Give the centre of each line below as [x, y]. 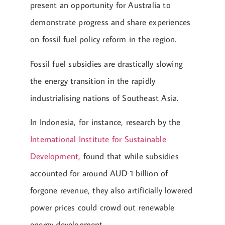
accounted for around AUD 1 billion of [99, 173]
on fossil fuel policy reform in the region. [103, 39]
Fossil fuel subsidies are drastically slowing [106, 64]
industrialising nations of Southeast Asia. [104, 98]
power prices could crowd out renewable [102, 207]
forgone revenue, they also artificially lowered [111, 190]
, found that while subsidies [129, 156]
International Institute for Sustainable [98, 139]
